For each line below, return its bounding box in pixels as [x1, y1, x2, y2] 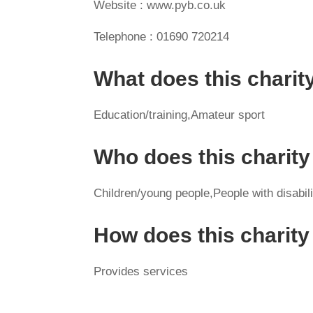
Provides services [94, 265, 189, 278]
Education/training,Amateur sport [94, 108, 265, 122]
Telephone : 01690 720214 [94, 30, 230, 43]
